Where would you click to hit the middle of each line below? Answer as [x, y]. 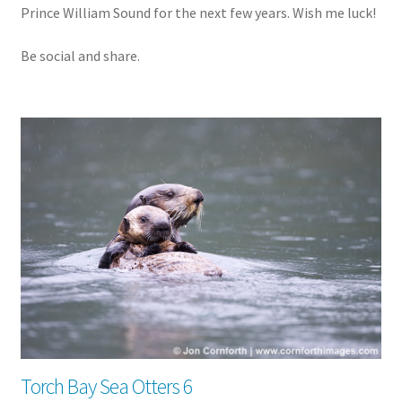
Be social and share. [80, 55]
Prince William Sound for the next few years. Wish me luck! [198, 12]
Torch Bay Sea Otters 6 [106, 386]
